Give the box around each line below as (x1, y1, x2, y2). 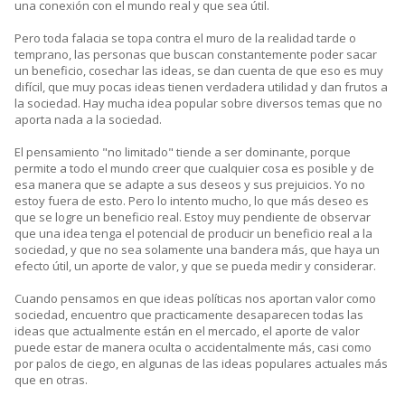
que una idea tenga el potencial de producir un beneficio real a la (14, 225, 372, 242)
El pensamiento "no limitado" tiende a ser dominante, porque (14, 144, 351, 161)
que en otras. (14, 372, 88, 389)
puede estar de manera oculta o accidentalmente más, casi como (14, 339, 372, 356)
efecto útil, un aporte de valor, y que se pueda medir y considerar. (14, 258, 376, 275)
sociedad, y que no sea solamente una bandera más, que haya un (14, 241, 380, 259)
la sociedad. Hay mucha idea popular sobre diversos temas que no (14, 95, 382, 112)
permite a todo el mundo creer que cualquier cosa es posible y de (14, 160, 374, 177)
